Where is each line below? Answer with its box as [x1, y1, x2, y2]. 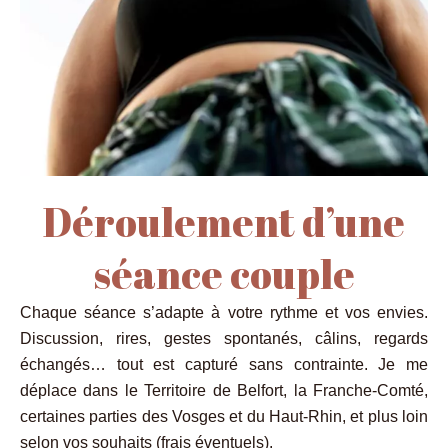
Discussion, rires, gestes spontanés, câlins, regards [20, 329, 428, 347]
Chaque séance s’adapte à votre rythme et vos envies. [20, 303, 428, 321]
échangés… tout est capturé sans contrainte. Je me [20, 355, 428, 373]
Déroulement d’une [43, 194, 405, 249]
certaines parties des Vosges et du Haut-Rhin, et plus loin [20, 407, 428, 425]
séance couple [93, 246, 355, 301]
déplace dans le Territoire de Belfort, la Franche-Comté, [20, 381, 428, 399]
